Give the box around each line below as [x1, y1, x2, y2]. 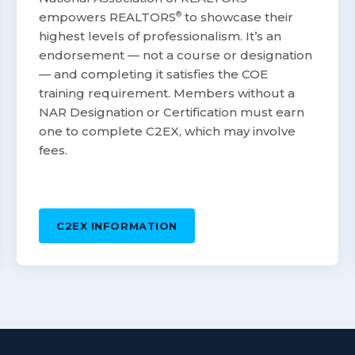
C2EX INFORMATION [56, 219, 177, 233]
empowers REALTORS [39, 10, 177, 25]
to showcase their [181, 10, 294, 25]
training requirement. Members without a [39, 86, 296, 101]
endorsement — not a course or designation [39, 48, 313, 63]
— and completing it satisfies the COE [39, 67, 269, 82]
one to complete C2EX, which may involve [39, 124, 296, 139]
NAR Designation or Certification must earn [39, 105, 305, 120]
